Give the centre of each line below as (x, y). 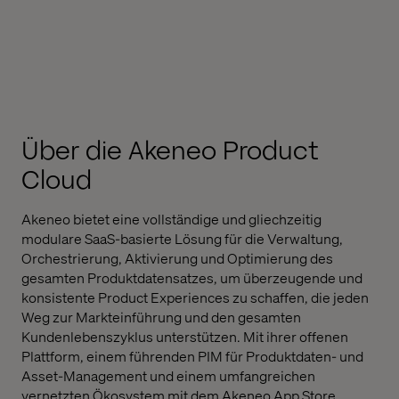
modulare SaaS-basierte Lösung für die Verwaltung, (182, 238)
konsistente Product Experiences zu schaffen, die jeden (195, 297)
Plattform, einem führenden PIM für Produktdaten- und (192, 355)
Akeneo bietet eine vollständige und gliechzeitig (171, 218)
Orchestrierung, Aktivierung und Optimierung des (177, 257)
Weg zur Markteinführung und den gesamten (161, 316)
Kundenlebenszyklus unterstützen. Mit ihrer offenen (185, 336)
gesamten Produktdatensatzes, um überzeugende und (192, 277)
